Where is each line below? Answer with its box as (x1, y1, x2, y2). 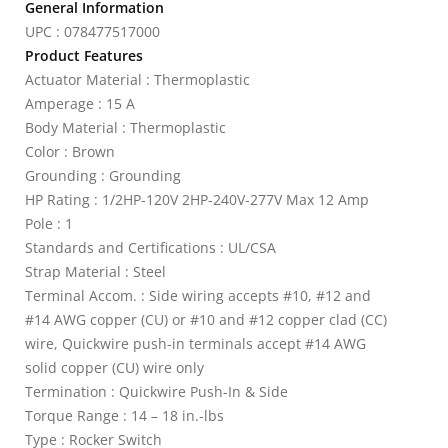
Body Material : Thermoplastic (25, 118, 226, 137)
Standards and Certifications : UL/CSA (25, 238, 276, 257)
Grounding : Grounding (25, 166, 181, 185)
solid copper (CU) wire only (25, 358, 204, 377)
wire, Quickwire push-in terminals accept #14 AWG (25, 334, 366, 353)
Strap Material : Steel (25, 262, 166, 281)
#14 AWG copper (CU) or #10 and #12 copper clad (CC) (25, 310, 387, 329)
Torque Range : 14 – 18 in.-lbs (25, 406, 224, 425)
